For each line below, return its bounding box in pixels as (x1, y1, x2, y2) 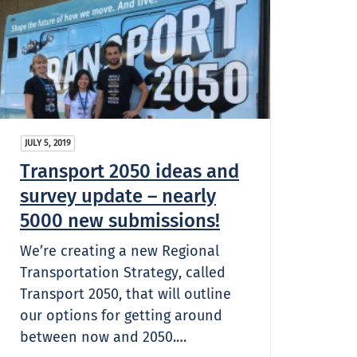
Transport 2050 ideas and (20, 159, 239, 182)
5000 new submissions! (20, 209, 220, 232)
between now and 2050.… (20, 328, 186, 346)
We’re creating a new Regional (20, 241, 219, 260)
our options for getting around (20, 306, 222, 324)
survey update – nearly (20, 184, 216, 207)
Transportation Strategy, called (20, 263, 226, 281)
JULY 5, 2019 (25, 137, 71, 148)
